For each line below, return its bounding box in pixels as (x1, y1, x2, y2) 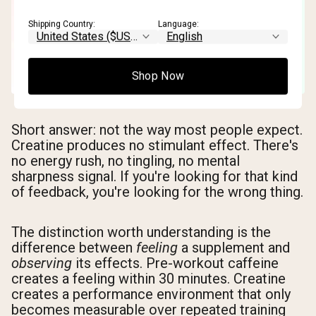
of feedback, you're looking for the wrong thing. (11, 183, 303, 200)
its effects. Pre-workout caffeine (72, 254, 279, 272)
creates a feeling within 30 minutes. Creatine (11, 269, 286, 287)
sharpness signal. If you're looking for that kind (11, 167, 298, 185)
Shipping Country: (28, 19, 95, 30)
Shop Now (131, 69, 185, 83)
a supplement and (178, 238, 290, 256)
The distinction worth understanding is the (11, 223, 271, 241)
